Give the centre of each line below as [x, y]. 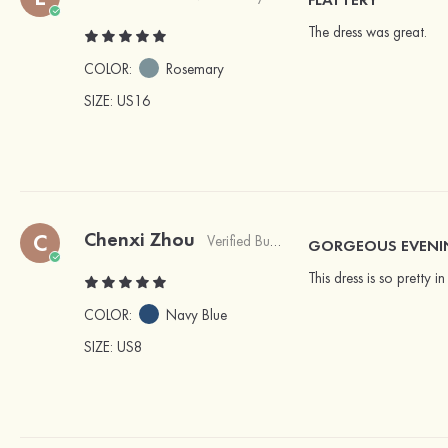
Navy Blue [196, 315]
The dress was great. [367, 32]
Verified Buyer [238, 241]
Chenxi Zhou [139, 239]
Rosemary [195, 69]
